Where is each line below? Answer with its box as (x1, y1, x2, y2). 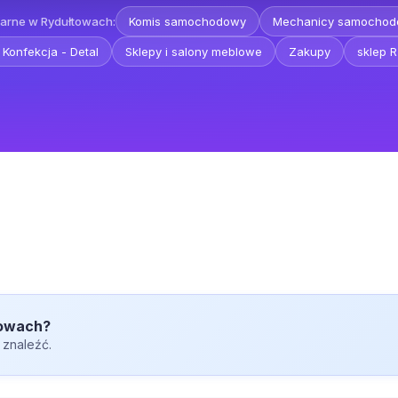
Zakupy (288, 44, 330, 59)
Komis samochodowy (129, 13, 246, 28)
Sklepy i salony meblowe (124, 44, 262, 59)
